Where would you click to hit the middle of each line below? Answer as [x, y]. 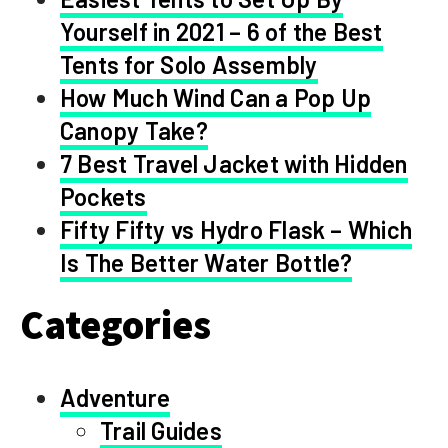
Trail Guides [161, 430]
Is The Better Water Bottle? [206, 262]
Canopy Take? [134, 130]
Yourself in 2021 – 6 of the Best [221, 31]
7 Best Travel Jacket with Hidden [234, 163]
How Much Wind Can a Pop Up [216, 97]
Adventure [115, 397]
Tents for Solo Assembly [189, 64]
